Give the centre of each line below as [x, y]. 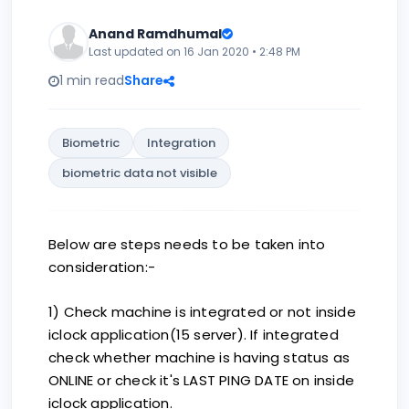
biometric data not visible [140, 173]
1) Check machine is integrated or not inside [202, 312]
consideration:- [102, 267]
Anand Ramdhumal [155, 33]
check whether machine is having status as [199, 357]
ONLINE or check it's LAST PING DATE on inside [202, 380]
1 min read [92, 80]
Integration [181, 143]
